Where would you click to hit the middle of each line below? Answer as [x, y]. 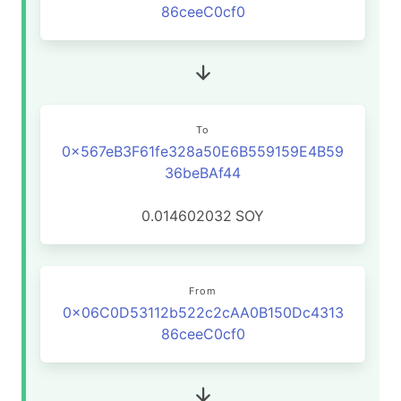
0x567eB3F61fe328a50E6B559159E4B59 [203, 151]
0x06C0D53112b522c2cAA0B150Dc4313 [203, 312]
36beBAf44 [203, 173]
